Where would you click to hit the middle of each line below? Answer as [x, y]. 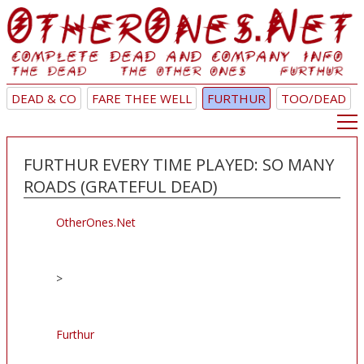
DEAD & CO [44, 99]
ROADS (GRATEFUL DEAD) [121, 187]
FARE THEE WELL [142, 99]
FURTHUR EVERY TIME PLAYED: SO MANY [179, 165]
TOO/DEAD [314, 99]
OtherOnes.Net [96, 223]
